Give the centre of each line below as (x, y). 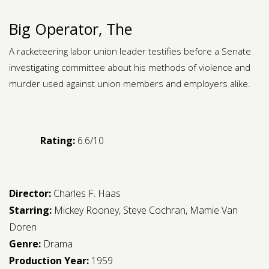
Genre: (26, 244)
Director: (30, 193)
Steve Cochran (154, 210)
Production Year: (50, 261)
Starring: (32, 210)
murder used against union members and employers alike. (130, 83)
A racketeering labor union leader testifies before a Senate (130, 51)
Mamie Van (214, 210)
